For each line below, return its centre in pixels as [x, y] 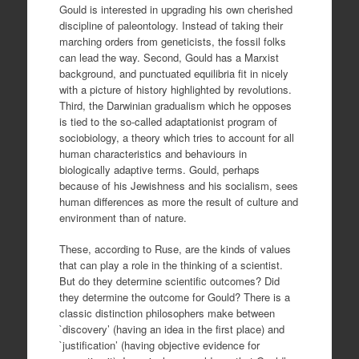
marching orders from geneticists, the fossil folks [172, 41]
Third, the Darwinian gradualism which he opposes [175, 105]
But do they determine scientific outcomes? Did [169, 281]
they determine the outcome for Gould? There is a [174, 297]
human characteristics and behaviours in [153, 153]
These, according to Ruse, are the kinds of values [175, 249]
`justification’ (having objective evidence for [159, 345]
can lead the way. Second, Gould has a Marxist [169, 57]
